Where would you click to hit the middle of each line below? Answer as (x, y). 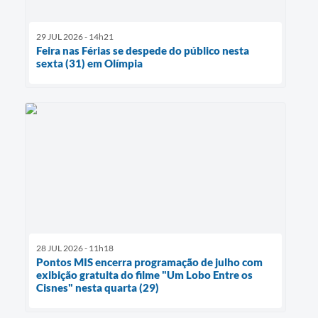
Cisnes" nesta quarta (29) (98, 288)
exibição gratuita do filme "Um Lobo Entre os (144, 275)
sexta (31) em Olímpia (89, 63)
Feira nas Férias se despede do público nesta (143, 50)
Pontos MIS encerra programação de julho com (149, 262)
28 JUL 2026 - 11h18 (75, 248)
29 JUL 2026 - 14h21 (75, 36)
